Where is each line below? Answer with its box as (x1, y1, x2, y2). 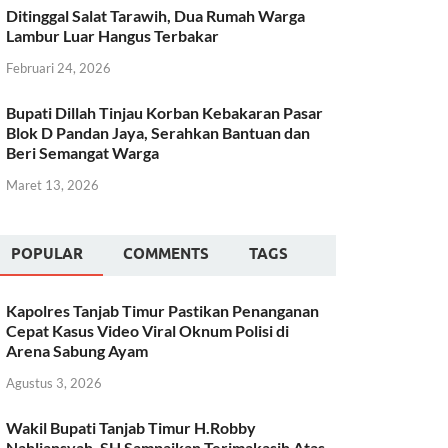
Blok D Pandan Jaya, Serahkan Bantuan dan (6, 123, 311, 143)
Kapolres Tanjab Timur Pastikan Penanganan (6, 300, 320, 320)
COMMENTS (123, 244, 210, 263)
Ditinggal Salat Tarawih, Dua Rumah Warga (6, 6, 306, 26)
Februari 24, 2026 (6, 60, 112, 77)
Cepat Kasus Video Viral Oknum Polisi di (6, 320, 290, 340)
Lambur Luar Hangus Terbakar (6, 26, 220, 46)
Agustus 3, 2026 (6, 374, 103, 391)
